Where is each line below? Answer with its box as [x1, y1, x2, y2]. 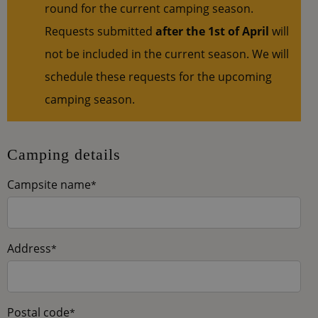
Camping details [7, 146, 121, 164]
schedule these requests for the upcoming [45, 69, 273, 85]
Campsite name [7, 177, 94, 193]
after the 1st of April [155, 23, 273, 40]
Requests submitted [45, 23, 156, 40]
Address [7, 241, 54, 257]
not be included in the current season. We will [45, 46, 290, 62]
